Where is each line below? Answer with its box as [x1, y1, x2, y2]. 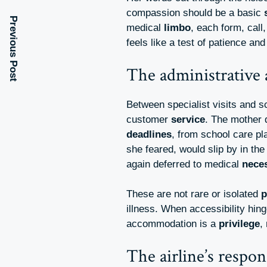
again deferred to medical [126, 158, 242, 170]
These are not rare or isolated [126, 188, 261, 200]
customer [126, 113, 171, 125]
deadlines [126, 128, 172, 140]
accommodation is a [126, 218, 219, 230]
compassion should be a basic [126, 7, 264, 19]
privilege [219, 218, 260, 230]
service [171, 113, 205, 125]
